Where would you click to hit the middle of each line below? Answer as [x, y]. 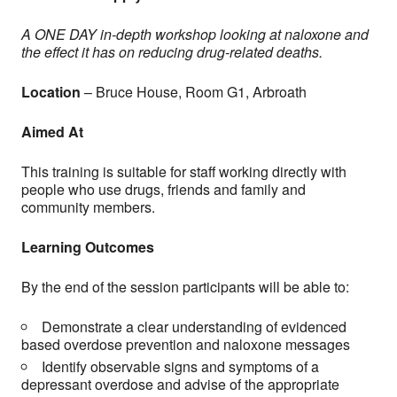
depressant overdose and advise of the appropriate [180, 384]
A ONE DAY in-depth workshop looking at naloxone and [195, 34]
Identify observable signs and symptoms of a [180, 366]
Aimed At [52, 132]
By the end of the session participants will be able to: [185, 287]
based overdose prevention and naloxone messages [186, 344]
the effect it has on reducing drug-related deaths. [172, 52]
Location [51, 92]
